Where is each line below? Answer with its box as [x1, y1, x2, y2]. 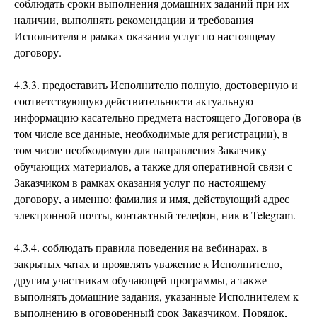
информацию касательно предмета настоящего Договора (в [14, 110, 301, 125]
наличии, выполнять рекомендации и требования [14, 12, 253, 27]
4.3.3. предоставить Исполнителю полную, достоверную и [14, 77, 298, 92]
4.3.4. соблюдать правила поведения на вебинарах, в [14, 240, 267, 255]
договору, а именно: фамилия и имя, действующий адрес [14, 191, 289, 206]
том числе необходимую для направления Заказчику [14, 142, 267, 157]
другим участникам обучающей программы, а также [14, 272, 267, 287]
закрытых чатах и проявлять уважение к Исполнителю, [14, 256, 282, 271]
